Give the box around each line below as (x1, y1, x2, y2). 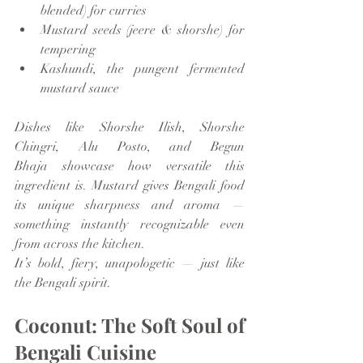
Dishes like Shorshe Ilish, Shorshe (15, 118, 245, 135)
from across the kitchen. (15, 235, 145, 252)
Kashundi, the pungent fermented (41, 60, 245, 77)
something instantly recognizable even (15, 216, 245, 233)
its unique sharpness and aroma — (15, 196, 245, 213)
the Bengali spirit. (15, 274, 111, 291)
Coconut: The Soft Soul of (15, 311, 245, 338)
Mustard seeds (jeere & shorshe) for (41, 21, 245, 38)
